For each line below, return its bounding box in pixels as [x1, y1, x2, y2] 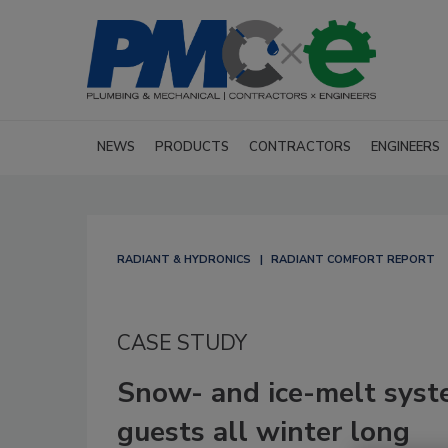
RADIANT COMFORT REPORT [271, 252, 435, 267]
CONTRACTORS [249, 138, 351, 156]
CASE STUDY [117, 329, 247, 357]
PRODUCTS [155, 138, 229, 156]
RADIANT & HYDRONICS [117, 252, 251, 267]
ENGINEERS [371, 138, 440, 156]
